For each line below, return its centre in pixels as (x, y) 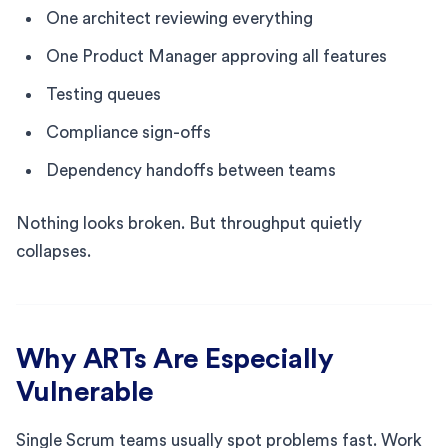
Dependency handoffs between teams (191, 170)
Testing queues (103, 94)
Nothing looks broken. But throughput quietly (189, 223)
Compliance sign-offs (128, 132)
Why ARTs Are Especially (175, 358)
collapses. (53, 251)
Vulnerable (85, 391)
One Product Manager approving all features (216, 56)
